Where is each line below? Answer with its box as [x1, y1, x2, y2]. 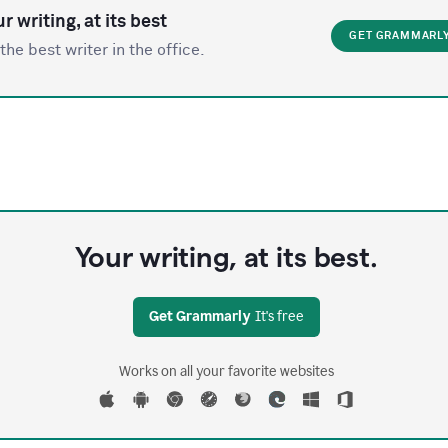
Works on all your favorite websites [118, 362, 334, 380]
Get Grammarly [148, 307, 251, 325]
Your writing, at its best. [74, 241, 378, 272]
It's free [254, 307, 304, 325]
